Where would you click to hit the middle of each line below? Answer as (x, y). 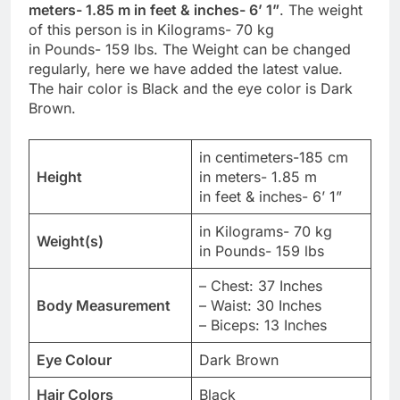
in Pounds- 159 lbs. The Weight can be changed (190, 49)
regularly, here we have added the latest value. (186, 68)
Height (59, 176)
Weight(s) (70, 241)
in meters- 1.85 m (258, 176)
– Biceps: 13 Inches (263, 325)
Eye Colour (74, 359)
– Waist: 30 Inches (260, 305)
